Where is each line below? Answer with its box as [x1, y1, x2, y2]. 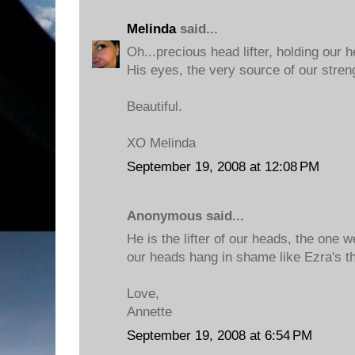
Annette [127, 304, 172, 319]
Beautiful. [127, 99, 182, 114]
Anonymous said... [127, 208, 244, 223]
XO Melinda [127, 136, 196, 151]
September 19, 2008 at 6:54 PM [127, 327, 312, 343]
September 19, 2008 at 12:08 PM [127, 158, 319, 174]
